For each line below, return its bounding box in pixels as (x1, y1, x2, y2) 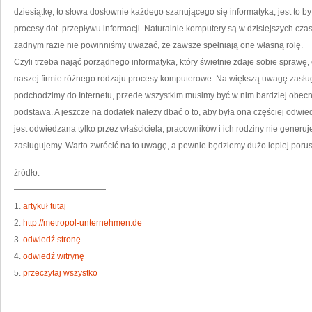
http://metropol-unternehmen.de (23, 218, 142, 228)
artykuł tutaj (23, 201, 66, 211)
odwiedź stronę (23, 235, 81, 244)
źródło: (14, 168, 40, 178)
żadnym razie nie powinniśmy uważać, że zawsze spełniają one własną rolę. (14, 40, 303, 50)
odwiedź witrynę (23, 251, 84, 261)
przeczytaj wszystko (23, 268, 97, 278)
